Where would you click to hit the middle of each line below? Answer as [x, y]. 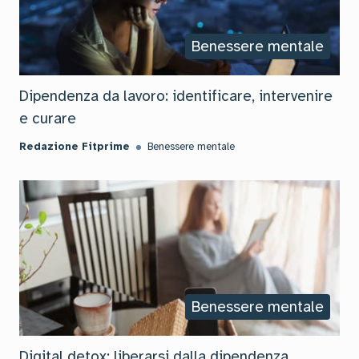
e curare [48, 119]
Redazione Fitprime [75, 147]
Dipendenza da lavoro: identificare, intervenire [176, 96]
